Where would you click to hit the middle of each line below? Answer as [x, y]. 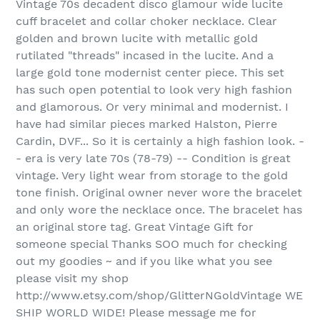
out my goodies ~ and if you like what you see [144, 261]
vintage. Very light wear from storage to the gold [152, 175]
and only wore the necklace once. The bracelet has [159, 209]
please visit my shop [72, 278]
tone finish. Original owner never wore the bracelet [159, 192]
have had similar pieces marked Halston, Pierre [146, 124]
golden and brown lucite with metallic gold [137, 38]
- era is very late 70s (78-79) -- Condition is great [153, 158]
